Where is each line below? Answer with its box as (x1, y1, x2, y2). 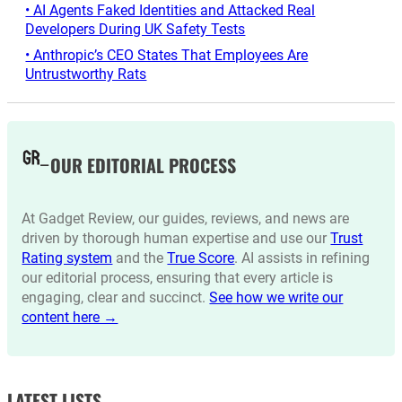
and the (112, 249, 168, 267)
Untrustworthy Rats (25, 66, 147, 83)
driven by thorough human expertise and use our (22, 229, 331, 247)
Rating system (22, 249, 113, 267)
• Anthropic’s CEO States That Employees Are (25, 47, 309, 65)
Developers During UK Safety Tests (25, 20, 246, 38)
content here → (22, 308, 118, 326)
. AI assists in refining (234, 249, 371, 267)
